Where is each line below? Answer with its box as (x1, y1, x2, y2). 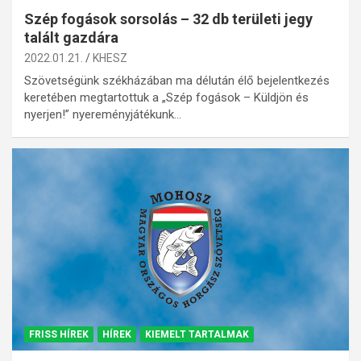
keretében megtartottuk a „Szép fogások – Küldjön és (24, 90, 309, 106)
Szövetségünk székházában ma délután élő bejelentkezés (24, 73, 330, 89)
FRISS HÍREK (29, 329, 89, 341)
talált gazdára (24, 29, 118, 47)
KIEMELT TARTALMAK (145, 329, 249, 341)
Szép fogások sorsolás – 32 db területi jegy (24, 10, 313, 28)
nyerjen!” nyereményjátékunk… (24, 107, 181, 122)
